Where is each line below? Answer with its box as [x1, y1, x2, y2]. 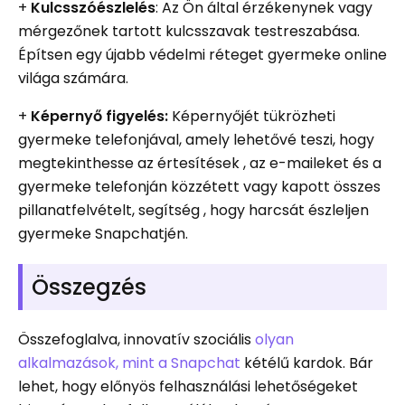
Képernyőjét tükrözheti [168, 106, 335, 127]
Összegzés [32, 272, 146, 303]
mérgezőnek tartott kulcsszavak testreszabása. [18, 21, 360, 42]
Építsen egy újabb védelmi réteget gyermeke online [18, 44, 387, 66]
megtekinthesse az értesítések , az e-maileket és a [18, 153, 381, 174]
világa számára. [18, 68, 128, 89]
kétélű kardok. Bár [240, 353, 373, 374]
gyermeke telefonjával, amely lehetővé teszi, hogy [18, 129, 374, 151]
